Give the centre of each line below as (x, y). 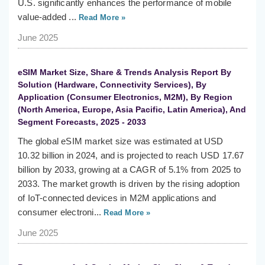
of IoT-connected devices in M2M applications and (117, 198)
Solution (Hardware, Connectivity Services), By (112, 85)
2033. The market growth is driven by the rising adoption (129, 184)
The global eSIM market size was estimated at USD (121, 141)
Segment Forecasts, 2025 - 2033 (82, 122)
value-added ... (47, 17)
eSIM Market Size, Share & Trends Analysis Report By (125, 72)
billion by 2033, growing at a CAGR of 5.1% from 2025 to (130, 170)
